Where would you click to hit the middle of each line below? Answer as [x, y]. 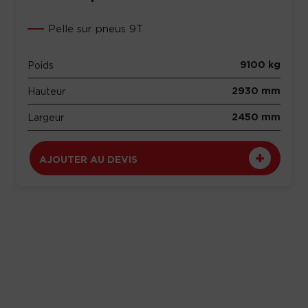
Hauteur [46, 91]
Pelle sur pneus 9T [96, 29]
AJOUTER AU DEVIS [88, 159]
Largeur [46, 117]
